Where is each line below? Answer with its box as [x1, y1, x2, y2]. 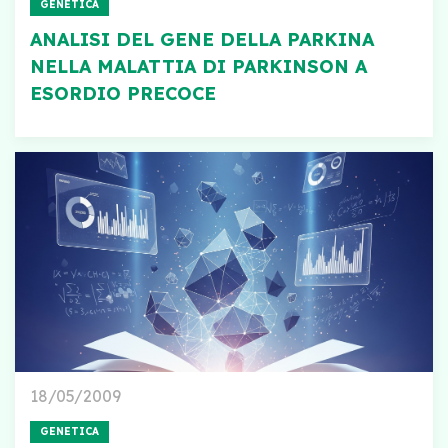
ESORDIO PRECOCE [30, 82, 216, 105]
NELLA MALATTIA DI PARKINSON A [30, 55, 367, 78]
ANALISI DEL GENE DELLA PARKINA [30, 28, 374, 51]
